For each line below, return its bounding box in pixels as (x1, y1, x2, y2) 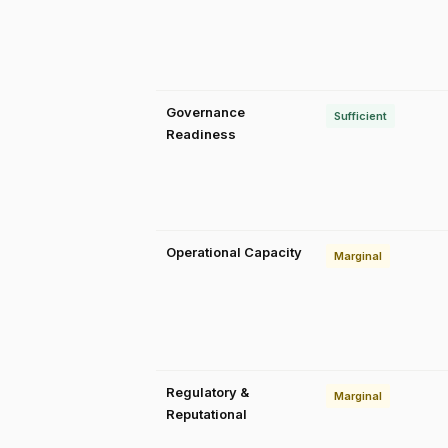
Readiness (166, 126, 236, 142)
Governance (166, 104, 245, 120)
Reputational (166, 406, 247, 422)
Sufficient (334, 109, 387, 123)
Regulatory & (166, 384, 249, 400)
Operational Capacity (166, 244, 302, 260)
